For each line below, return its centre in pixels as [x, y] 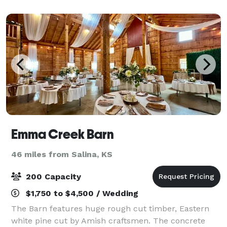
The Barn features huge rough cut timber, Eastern [110, 208]
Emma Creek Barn [63, 134]
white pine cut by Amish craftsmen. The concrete [108, 220]
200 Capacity [52, 176]
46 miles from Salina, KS [62, 154]
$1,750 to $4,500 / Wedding [81, 193]
